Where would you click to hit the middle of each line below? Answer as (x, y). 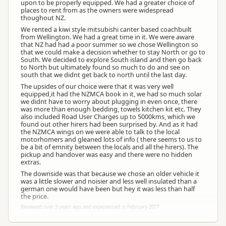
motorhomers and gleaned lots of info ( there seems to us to (111, 139)
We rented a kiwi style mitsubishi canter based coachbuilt (106, 29)
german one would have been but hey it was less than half (108, 189)
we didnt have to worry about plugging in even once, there (109, 101)
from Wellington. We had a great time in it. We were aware (107, 37)
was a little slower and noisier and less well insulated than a (109, 181)
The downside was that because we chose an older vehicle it (110, 174)
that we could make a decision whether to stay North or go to (113, 52)
